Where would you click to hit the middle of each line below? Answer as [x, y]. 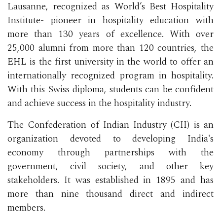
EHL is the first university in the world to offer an [110, 62]
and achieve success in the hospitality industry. [99, 103]
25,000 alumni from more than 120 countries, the [110, 48]
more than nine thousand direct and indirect [110, 194]
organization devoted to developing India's [110, 139]
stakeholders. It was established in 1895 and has [110, 180]
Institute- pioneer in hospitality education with [110, 20]
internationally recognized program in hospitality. [110, 75]
